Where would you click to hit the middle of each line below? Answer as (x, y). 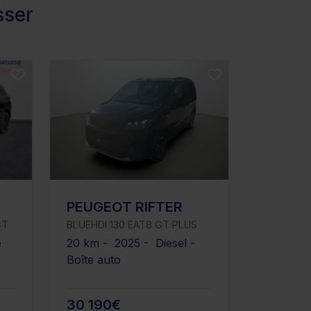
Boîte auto (94, 260)
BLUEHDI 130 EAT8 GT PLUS (132, 225)
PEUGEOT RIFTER (125, 207)
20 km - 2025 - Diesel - (133, 243)
